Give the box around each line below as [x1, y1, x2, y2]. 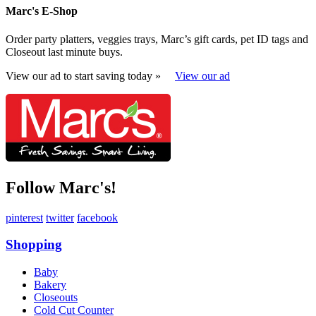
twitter [46, 211, 74, 224]
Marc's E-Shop [6, 5, 78, 18]
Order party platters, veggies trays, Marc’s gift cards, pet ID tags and [6, 32, 308, 45]
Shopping [6, 237, 62, 253]
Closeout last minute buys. [6, 45, 123, 58]
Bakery [34, 278, 66, 291]
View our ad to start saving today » [6, 69, 175, 82]
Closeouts [34, 291, 78, 303]
